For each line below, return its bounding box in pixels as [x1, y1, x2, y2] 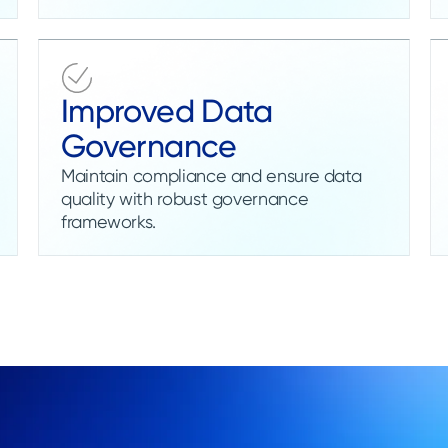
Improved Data [61, 91, 273, 130]
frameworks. [61, 210, 157, 232]
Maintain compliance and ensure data [61, 164, 362, 186]
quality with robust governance [61, 187, 309, 209]
